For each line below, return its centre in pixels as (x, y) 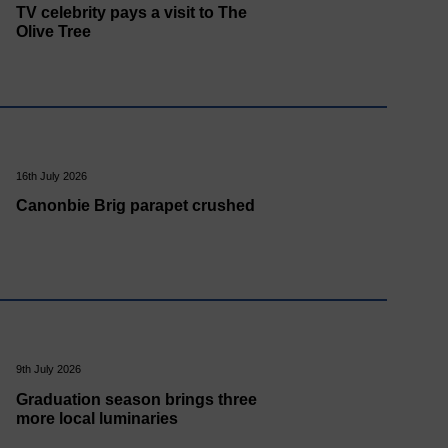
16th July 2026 (51, 175)
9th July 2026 (48, 369)
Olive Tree (53, 31)
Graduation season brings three (136, 399)
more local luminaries (96, 418)
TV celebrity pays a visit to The (131, 12)
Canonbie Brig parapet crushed (135, 206)
